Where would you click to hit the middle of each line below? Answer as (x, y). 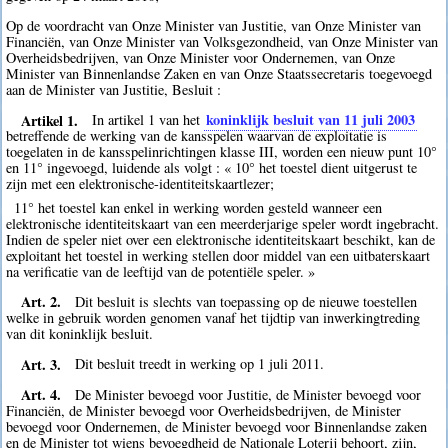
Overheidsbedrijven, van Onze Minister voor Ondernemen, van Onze (201, 57)
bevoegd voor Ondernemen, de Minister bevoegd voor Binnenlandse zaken (217, 426)
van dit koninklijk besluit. (80, 333)
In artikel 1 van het (148, 120)
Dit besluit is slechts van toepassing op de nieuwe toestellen (246, 301)
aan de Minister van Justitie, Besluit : (114, 89)
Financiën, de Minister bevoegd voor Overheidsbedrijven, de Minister (204, 410)
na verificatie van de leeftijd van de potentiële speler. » (161, 271)
